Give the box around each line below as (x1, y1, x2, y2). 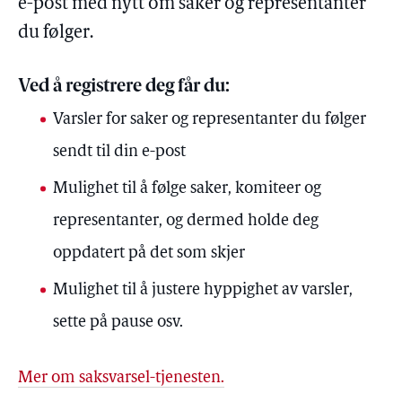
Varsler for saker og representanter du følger (53, 111, 367, 128)
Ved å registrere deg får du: (18, 78, 230, 96)
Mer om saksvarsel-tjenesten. (18, 370, 224, 387)
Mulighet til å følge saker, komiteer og (53, 180, 322, 197)
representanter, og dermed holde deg (53, 213, 319, 230)
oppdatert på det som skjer (53, 245, 246, 262)
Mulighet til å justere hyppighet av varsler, (53, 282, 354, 299)
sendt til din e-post (53, 144, 190, 161)
